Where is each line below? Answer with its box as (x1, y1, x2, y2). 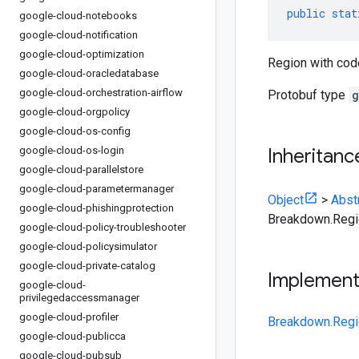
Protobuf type (268, 87, 349, 103)
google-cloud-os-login (19, 144, 124, 156)
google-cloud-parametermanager (19, 183, 174, 195)
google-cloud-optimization (19, 48, 144, 60)
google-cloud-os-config (19, 125, 131, 137)
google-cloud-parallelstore (19, 163, 143, 175)
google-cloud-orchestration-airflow (19, 87, 183, 99)
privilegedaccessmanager (19, 292, 139, 304)
